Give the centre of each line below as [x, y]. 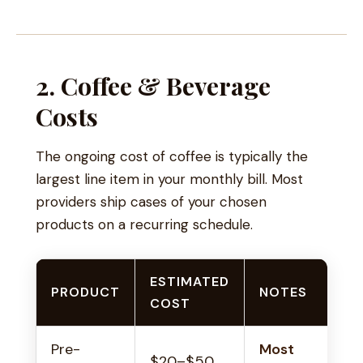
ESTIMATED [190, 282]
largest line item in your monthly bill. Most [169, 179]
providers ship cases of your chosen [151, 202]
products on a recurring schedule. [144, 225]
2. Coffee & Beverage [153, 86]
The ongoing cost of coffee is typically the [172, 157]
